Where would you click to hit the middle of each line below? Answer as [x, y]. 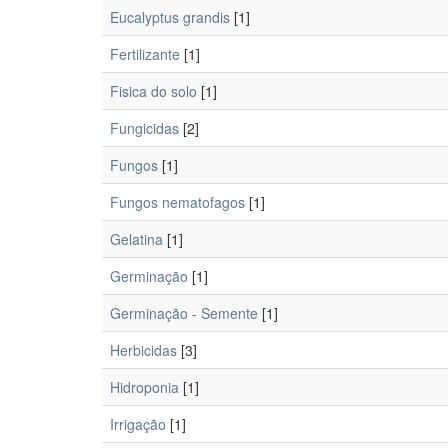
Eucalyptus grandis [170, 17]
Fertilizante [145, 54]
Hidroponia [144, 387]
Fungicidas [144, 128]
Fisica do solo [153, 91]
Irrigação [138, 424]
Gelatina [136, 239]
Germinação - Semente [184, 313]
